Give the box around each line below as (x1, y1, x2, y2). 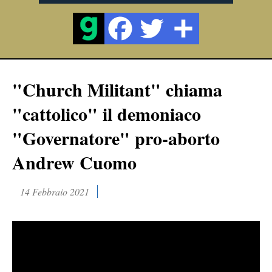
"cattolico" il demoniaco (12, 100, 201, 127)
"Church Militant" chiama (12, 76, 222, 103)
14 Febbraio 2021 (20, 185, 89, 198)
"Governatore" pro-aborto (12, 124, 220, 151)
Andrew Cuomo (12, 149, 137, 175)
